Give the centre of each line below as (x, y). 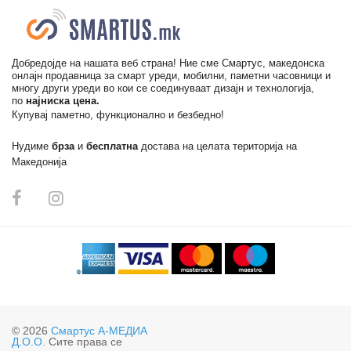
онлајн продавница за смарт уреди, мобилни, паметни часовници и (171, 75)
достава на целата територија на (219, 146)
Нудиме (32, 146)
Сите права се (84, 342)
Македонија (39, 161)
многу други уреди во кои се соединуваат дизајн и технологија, (163, 88)
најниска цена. (63, 100)
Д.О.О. (29, 342)
